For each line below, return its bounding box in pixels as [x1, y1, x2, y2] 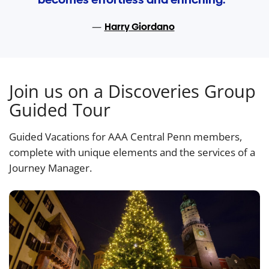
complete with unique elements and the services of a [9, 145, 255, 160]
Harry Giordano [104, 20, 175, 34]
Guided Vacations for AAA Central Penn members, [9, 130, 242, 144]
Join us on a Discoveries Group [9, 79, 256, 103]
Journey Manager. [9, 161, 92, 175]
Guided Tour [9, 98, 110, 122]
